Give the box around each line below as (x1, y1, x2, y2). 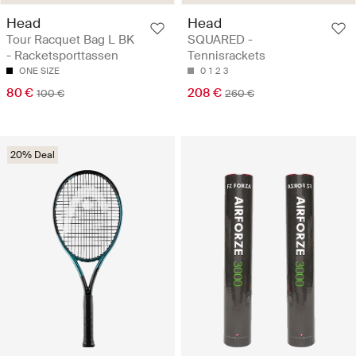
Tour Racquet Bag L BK (6, 31, 134, 48)
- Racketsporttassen (6, 47, 118, 64)
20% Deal (10, 148, 55, 161)
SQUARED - (188, 31, 253, 48)
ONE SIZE (19, 64, 60, 76)
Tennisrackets (188, 47, 265, 64)
